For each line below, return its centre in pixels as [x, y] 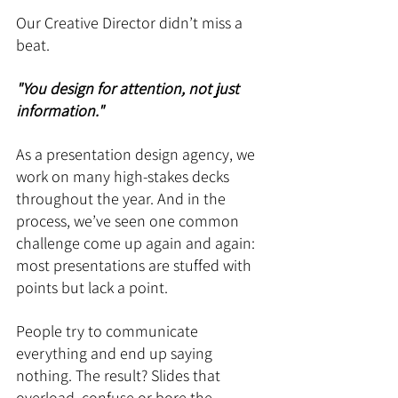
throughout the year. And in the [123, 199]
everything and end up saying [116, 353]
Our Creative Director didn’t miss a [131, 23]
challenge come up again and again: [137, 243]
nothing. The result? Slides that [120, 375]
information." [60, 111]
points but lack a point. [92, 287]
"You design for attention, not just [129, 88]
